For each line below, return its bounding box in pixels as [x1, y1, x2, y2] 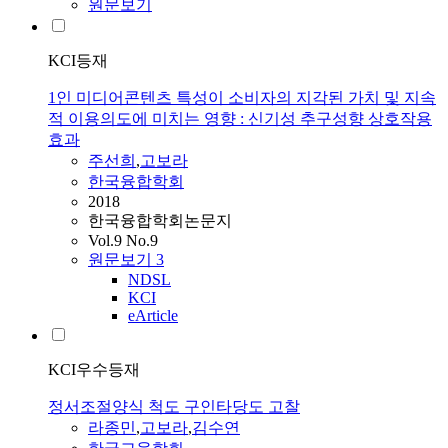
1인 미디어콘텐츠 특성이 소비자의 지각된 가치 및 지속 [48, 89, 436, 107]
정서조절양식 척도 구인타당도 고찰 [48, 398, 300, 416]
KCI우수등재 [48, 361, 140, 379]
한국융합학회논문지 [88, 212, 232, 230]
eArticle [128, 307, 178, 325]
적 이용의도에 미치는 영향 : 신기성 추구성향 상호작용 [48, 110, 432, 128]
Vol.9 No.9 [88, 232, 158, 250]
